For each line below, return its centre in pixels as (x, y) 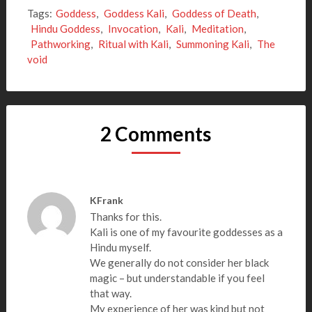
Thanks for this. (125, 217)
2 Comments (156, 134)
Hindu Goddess (65, 29)
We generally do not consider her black (179, 263)
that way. (110, 293)
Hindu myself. (120, 247)
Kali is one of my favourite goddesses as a (186, 232)
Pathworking (60, 44)
